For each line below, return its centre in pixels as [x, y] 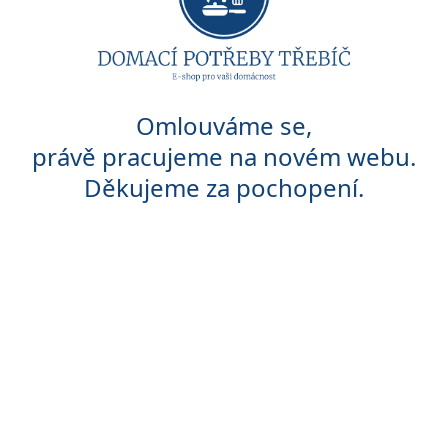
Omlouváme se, [224, 126]
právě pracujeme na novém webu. [224, 157]
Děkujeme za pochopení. [224, 188]
